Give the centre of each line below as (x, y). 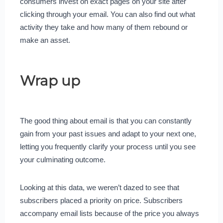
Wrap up (50, 80)
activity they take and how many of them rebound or (104, 27)
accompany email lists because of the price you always (109, 213)
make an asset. (45, 40)
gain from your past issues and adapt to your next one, (108, 133)
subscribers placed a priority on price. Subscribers (101, 200)
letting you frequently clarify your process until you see (108, 146)
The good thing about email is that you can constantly (106, 120)
